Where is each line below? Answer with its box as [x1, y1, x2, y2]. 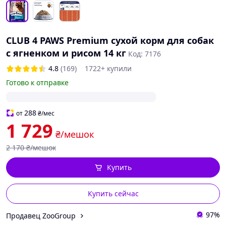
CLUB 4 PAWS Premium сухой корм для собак [6, 34, 214, 46]
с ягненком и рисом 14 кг [6, 47, 126, 59]
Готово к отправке [6, 78, 69, 87]
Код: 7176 [128, 49, 161, 59]
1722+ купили [85, 64, 132, 73]
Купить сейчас [87, 189, 139, 198]
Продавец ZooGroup [6, 210, 76, 220]
